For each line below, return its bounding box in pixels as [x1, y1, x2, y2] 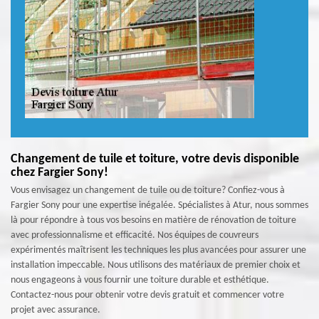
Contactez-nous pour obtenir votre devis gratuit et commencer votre [11, 290, 284, 300]
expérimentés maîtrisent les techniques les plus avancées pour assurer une [11, 245, 306, 256]
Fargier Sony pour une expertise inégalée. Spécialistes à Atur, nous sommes [11, 200, 308, 211]
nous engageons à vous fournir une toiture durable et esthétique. [11, 275, 269, 286]
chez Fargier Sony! [11, 166, 108, 179]
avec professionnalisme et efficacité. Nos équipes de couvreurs [11, 230, 258, 241]
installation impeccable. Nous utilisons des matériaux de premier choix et [11, 260, 300, 271]
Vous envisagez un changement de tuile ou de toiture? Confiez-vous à [11, 185, 285, 196]
